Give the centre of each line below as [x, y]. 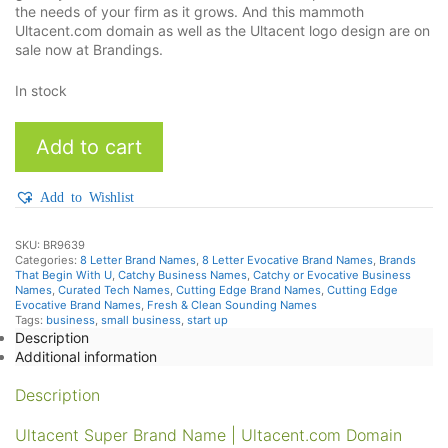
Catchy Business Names [182, 275]
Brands [397, 260]
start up [207, 320]
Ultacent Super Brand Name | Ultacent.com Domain [208, 434]
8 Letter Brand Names [138, 260]
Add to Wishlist [87, 196]
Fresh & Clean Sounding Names [232, 305]
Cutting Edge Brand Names [248, 290]
